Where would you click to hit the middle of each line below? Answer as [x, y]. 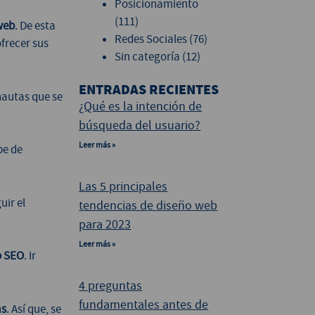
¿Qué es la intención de [141, 107]
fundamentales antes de [144, 305]
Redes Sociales [151, 39]
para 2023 [105, 225]
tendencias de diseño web [148, 206]
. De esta [35, 26]
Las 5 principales [123, 187]
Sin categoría [148, 56]
